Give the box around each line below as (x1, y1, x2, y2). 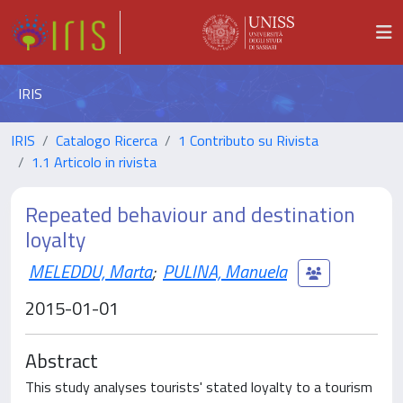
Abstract (25, 345, 98, 375)
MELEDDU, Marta (29, 256, 152, 285)
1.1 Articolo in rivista (31, 151, 157, 173)
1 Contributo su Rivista (178, 130, 318, 151)
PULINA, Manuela (163, 256, 287, 285)
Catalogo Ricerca (56, 130, 157, 151)
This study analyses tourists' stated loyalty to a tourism (25, 376, 372, 398)
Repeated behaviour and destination (25, 198, 355, 230)
